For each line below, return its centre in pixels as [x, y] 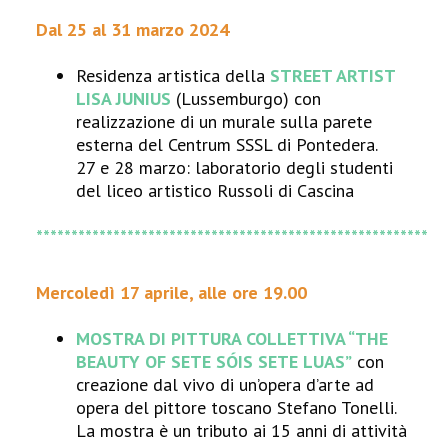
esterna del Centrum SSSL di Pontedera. [227, 144]
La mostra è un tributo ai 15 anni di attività [242, 430]
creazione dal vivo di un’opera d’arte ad [225, 384]
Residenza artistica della [173, 75]
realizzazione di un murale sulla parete [224, 121]
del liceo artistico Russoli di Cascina [215, 190]
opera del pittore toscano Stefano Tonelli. [237, 407]
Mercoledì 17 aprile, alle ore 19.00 [172, 292]
